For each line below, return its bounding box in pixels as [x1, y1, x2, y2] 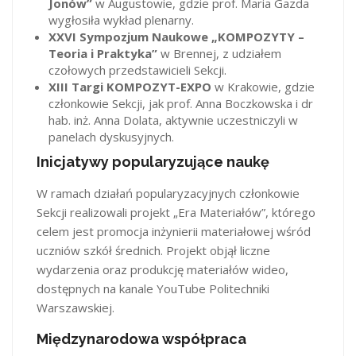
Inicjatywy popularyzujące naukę [37, 153, 269, 170]
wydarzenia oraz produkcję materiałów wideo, [37, 261, 288, 277]
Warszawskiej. [37, 299, 114, 315]
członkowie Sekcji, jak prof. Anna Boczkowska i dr [48, 95, 313, 111]
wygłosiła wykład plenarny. [48, 12, 194, 28]
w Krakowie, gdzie [211, 79, 315, 95]
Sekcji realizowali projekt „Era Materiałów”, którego [37, 203, 315, 220]
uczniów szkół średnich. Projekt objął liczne [37, 242, 270, 258]
